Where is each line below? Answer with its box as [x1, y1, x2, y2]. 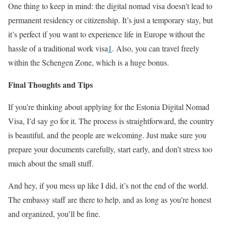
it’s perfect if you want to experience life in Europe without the [8, 29, 205, 40]
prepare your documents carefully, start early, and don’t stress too [8, 144, 212, 155]
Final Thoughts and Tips [8, 79, 93, 91]
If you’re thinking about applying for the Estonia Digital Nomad [8, 101, 209, 112]
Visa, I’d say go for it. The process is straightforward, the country [8, 116, 214, 127]
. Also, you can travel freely [112, 43, 199, 54]
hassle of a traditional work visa [8, 43, 108, 54]
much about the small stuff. [8, 158, 94, 169]
